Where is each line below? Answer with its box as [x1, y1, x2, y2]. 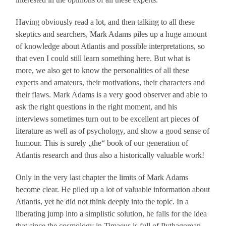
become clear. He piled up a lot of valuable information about [16, 185, 210, 194]
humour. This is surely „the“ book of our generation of [16, 139, 189, 148]
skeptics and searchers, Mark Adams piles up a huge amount [16, 30, 207, 39]
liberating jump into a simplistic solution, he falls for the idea [16, 209, 207, 218]
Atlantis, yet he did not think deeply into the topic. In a [16, 197, 189, 206]
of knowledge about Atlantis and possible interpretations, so [16, 42, 205, 51]
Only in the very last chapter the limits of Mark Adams [16, 173, 189, 182]
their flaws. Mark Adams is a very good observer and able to [16, 90, 208, 99]
